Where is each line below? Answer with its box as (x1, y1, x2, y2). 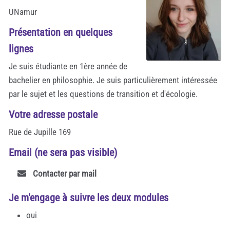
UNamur (9, 6, 37, 17)
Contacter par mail (30, 168, 97, 179)
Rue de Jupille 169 (9, 126, 71, 137)
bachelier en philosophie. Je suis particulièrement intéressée (9, 74, 217, 85)
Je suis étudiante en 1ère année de (9, 61, 127, 71)
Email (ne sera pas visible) (9, 146, 117, 159)
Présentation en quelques (9, 26, 112, 39)
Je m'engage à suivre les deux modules (9, 191, 168, 204)
